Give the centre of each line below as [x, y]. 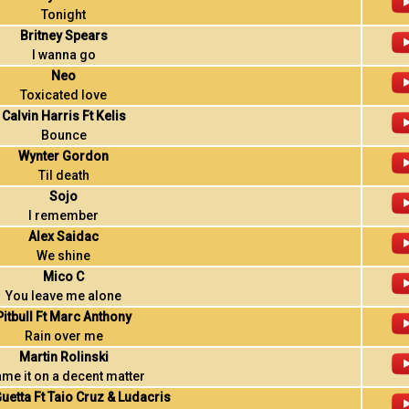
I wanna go [63, 55]
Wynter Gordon [64, 156]
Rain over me [63, 336]
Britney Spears [63, 36]
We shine [64, 256]
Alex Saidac [64, 236]
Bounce [63, 135]
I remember [64, 215]
